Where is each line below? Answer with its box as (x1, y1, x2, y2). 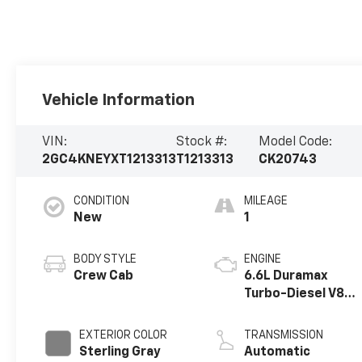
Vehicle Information (42, 92, 196, 109)
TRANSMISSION (244, 329, 324, 341)
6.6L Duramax (244, 269, 329, 283)
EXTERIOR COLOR (79, 329, 168, 341)
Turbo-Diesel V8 (244, 287, 345, 301)
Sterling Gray (79, 345, 162, 359)
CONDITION (74, 195, 130, 207)
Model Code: (259, 136, 333, 149)
